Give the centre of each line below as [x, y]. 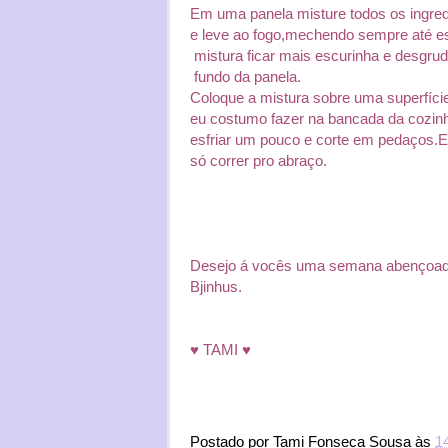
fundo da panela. [245, 76]
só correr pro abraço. [258, 160]
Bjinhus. [216, 286]
